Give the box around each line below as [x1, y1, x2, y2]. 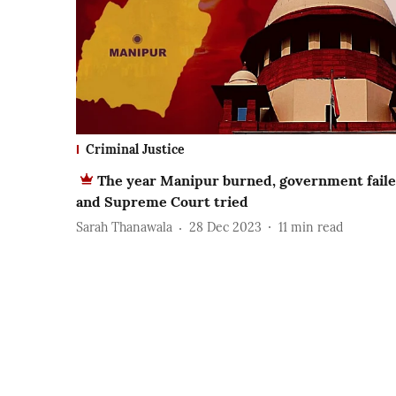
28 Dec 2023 [189, 219, 262, 236]
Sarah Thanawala [76, 219, 172, 236]
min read [291, 219, 343, 236]
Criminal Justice [86, 141, 185, 157]
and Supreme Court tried [76, 192, 248, 210]
